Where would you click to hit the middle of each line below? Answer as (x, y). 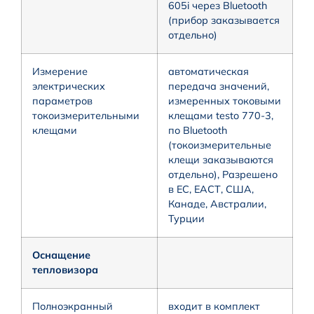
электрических (69, 86)
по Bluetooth (198, 130)
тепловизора (65, 269)
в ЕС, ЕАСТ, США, (211, 189)
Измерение (60, 71)
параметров (62, 101)
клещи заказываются (221, 159)
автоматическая (209, 71)
